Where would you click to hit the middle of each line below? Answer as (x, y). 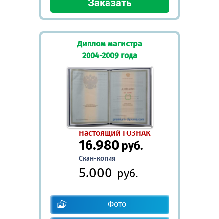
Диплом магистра (109, 44)
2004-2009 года (109, 55)
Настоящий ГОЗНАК (114, 133)
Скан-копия (97, 159)
